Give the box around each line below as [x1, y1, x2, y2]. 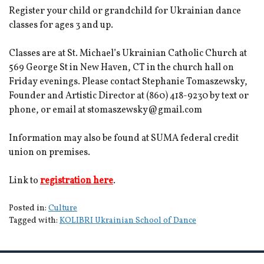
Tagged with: [9, 215, 60, 226]
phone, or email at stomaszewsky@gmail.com [9, 104, 202, 117]
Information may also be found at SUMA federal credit [9, 132, 239, 145]
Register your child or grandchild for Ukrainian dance [9, 5, 241, 18]
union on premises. [9, 146, 90, 159]
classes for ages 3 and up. [9, 19, 113, 32]
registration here [40, 174, 113, 187]
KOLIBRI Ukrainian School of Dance [60, 215, 196, 226]
